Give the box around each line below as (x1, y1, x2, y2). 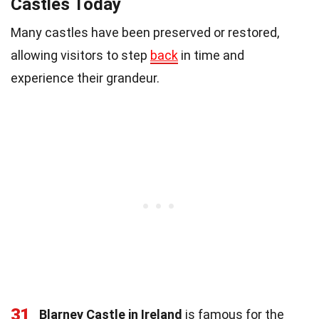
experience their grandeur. (11, 70, 159, 85)
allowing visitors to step (11, 47, 150, 63)
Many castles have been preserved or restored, (11, 24, 279, 40)
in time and (178, 47, 244, 63)
